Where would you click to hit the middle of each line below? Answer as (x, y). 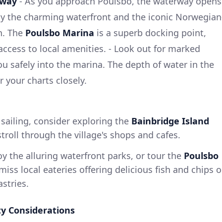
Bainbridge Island (170, 121)
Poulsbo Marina (60, 32)
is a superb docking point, (150, 32)
